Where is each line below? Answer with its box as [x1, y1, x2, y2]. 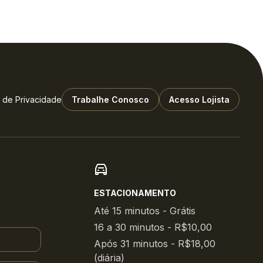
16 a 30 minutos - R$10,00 [93, 221, 212, 233]
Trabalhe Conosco [72, 94, 149, 104]
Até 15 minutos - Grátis [93, 205, 195, 217]
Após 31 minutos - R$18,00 [93, 238, 215, 249]
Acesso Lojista [169, 94, 230, 104]
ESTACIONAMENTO [93, 188, 176, 198]
